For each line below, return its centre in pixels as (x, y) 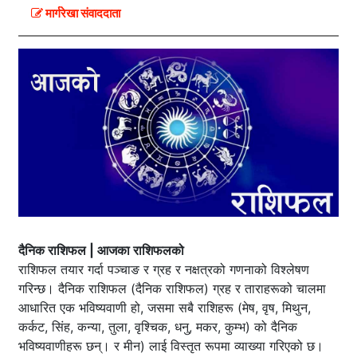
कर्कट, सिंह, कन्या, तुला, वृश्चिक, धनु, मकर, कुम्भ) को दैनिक (158, 327)
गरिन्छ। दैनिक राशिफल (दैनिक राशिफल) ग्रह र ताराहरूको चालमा (172, 289)
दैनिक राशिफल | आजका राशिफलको (101, 251)
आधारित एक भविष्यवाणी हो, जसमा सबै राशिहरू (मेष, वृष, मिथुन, (165, 308)
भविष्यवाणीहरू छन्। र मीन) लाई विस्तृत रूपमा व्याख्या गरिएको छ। (171, 346)
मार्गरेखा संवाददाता (82, 14)
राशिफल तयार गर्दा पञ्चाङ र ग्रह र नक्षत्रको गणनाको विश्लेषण (164, 270)
